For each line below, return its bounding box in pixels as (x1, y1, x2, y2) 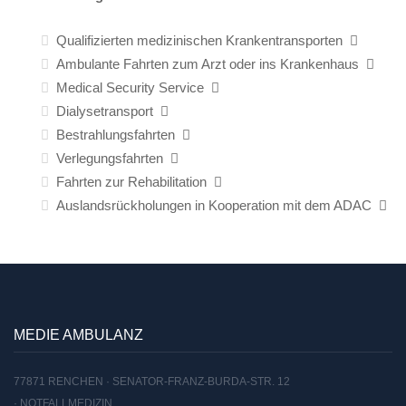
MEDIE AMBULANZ (14, 327, 143, 343)
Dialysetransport (56, 103, 153, 120)
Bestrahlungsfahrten (56, 127, 175, 143)
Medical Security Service (56, 80, 204, 96)
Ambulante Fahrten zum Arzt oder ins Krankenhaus (56, 56, 359, 72)
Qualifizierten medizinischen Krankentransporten (56, 33, 343, 49)
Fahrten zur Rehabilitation (56, 174, 207, 190)
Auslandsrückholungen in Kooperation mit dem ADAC (56, 198, 372, 214)
